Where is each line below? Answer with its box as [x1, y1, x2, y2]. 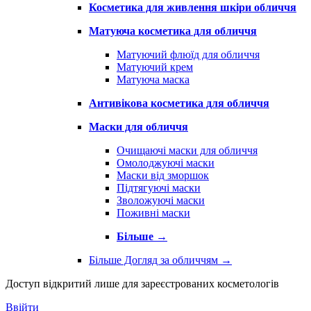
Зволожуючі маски [117, 194, 205, 207]
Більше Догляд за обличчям [89, 254, 221, 267]
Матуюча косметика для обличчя [89, 25, 257, 37]
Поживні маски [117, 207, 190, 219]
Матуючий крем [117, 61, 193, 74]
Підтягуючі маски [117, 182, 201, 194]
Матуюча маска [117, 74, 190, 86]
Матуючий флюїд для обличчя [117, 49, 260, 61]
